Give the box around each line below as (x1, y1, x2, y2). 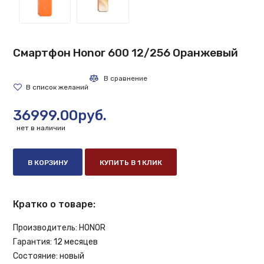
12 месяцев (54, 236, 98, 247)
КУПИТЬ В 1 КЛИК (100, 158, 163, 167)
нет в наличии (15, 123, 66, 132)
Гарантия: (13, 236, 52, 247)
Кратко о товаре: (13, 198, 96, 210)
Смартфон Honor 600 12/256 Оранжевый (13, 45, 239, 60)
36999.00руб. (13, 107, 107, 124)
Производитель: (13, 222, 78, 233)
